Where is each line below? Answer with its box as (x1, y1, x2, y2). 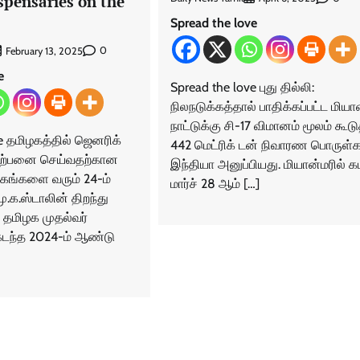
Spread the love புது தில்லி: (170, 80, 314, 96)
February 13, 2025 (5, 44, 83, 57)
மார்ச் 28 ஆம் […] (170, 176, 260, 192)
